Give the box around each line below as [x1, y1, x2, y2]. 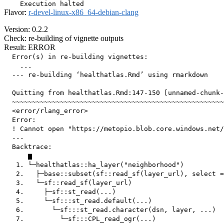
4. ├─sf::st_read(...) [4, 188, 116, 196]
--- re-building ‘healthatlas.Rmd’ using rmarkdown [4, 71, 208, 79]
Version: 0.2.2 [4, 25, 48, 34]
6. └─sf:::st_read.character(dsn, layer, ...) [4, 206, 216, 214]
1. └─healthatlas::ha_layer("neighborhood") [4, 161, 184, 169]
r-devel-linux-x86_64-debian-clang [28, 8, 138, 17]
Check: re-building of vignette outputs [4, 34, 123, 43]
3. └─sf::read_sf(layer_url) [4, 179, 132, 187]
